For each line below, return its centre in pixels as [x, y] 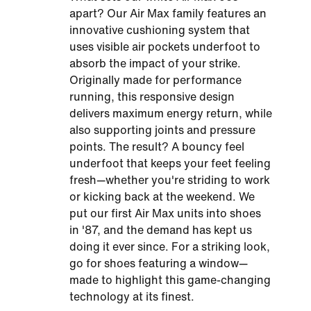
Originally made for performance [155, 80]
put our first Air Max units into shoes [165, 213]
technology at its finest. [132, 297]
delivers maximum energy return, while [171, 114]
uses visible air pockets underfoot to [165, 47]
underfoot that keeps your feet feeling [170, 163]
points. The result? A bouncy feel [157, 147]
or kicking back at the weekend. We [162, 197]
